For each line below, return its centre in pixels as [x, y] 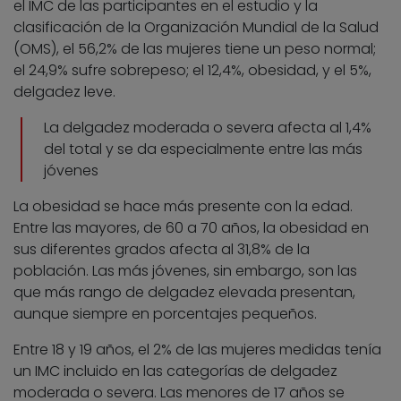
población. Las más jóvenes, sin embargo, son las [185, 270]
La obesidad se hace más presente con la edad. [183, 206]
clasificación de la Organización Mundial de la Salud [196, 27]
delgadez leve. [64, 91]
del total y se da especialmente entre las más [203, 149]
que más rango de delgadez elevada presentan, [184, 292]
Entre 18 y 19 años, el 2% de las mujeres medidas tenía [197, 349]
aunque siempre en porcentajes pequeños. [165, 313]
